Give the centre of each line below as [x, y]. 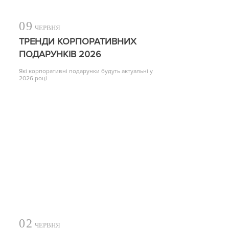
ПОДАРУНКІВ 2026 [60, 54]
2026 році [33, 78]
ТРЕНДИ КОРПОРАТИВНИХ [78, 41]
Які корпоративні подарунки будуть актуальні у [86, 71]
